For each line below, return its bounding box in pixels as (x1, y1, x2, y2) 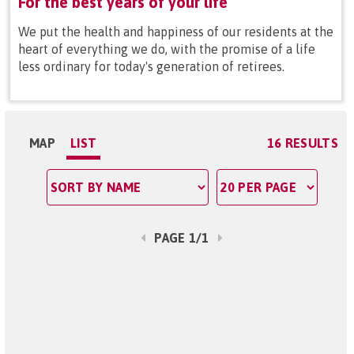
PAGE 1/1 (154, 231, 209, 245)
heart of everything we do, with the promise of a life (18, 42, 315, 56)
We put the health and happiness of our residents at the (18, 24, 333, 39)
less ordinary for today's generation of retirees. (18, 59, 284, 73)
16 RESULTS (266, 136, 338, 150)
